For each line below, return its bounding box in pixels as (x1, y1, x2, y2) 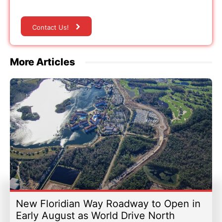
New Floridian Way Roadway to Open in (16, 198, 201, 210)
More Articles (10, 56, 75, 68)
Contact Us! (32, 23, 69, 31)
